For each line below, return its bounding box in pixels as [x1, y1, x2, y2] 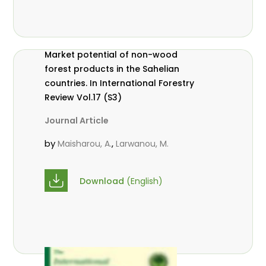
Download [80, 175, 127, 188]
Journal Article [45, 114, 109, 126]
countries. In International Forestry [45, 77, 90, 89]
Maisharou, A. [58, 137, 112, 150]
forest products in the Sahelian [45, 62, 180, 75]
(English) [126, 175, 163, 188]
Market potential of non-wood [45, 48, 178, 61]
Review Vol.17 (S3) [45, 91, 122, 103]
